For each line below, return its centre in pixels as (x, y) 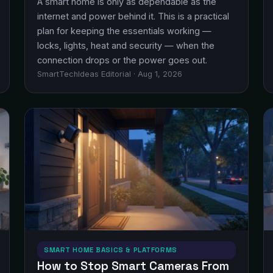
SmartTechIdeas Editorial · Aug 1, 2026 (110, 74)
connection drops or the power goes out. (122, 60)
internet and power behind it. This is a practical (133, 16)
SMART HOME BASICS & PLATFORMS (111, 250)
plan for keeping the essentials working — (124, 31)
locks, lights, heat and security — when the (126, 45)
